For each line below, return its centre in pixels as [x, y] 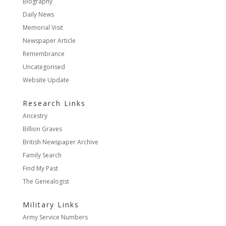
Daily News [38, 15]
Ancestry [35, 116]
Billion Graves [42, 129]
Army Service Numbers [55, 217]
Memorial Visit [43, 28]
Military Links [51, 205]
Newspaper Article [49, 41]
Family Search [42, 155]
